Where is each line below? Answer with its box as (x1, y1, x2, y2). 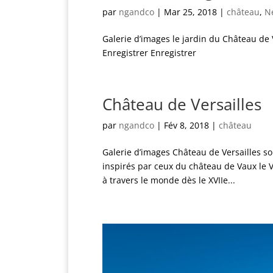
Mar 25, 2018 (164, 6, 217, 18)
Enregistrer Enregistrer (102, 47, 196, 58)
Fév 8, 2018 (164, 119, 209, 131)
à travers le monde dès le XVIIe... (102, 174, 235, 186)
